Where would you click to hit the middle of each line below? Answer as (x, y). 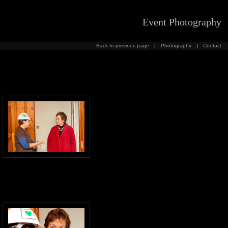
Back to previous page (122, 46)
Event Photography (182, 22)
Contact (212, 46)
